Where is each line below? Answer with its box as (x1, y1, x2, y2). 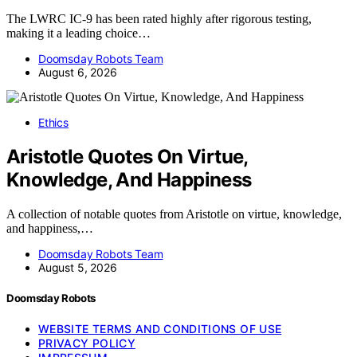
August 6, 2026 (38, 65, 117, 79)
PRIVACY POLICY (38, 336, 135, 351)
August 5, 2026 (38, 260, 117, 274)
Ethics (38, 115, 69, 129)
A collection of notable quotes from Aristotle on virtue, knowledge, (6, 206, 342, 221)
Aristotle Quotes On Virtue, (6, 144, 248, 168)
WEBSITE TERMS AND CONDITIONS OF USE (38, 322, 282, 336)
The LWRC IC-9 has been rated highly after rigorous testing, (6, 11, 312, 25)
